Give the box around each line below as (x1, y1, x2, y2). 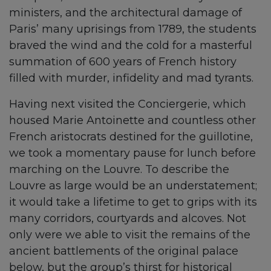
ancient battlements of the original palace (9, 244, 238, 258)
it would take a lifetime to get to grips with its (9, 195, 257, 209)
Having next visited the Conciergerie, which (9, 97, 246, 111)
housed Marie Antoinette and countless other (9, 114, 256, 127)
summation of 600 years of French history (9, 55, 237, 68)
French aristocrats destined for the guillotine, (9, 130, 253, 143)
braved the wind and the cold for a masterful (9, 39, 252, 52)
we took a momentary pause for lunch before (9, 146, 256, 160)
